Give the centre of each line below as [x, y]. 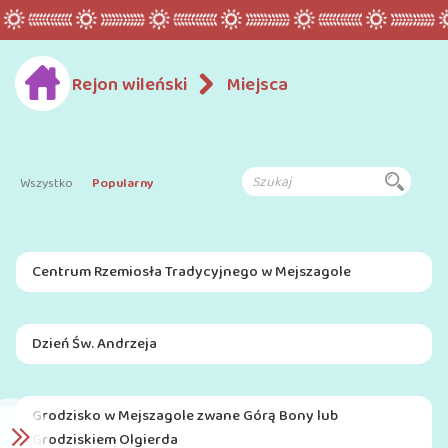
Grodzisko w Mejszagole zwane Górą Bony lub [184, 416]
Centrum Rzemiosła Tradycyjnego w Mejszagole [191, 272]
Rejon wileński [130, 85]
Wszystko [46, 183]
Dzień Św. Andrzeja [94, 344]
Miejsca [258, 85]
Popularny [123, 183]
